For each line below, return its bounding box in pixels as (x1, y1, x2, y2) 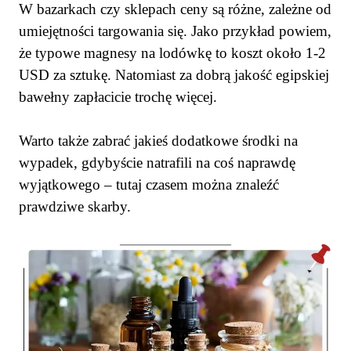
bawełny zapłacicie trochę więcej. (19, 88, 217, 105)
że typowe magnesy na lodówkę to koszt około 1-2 (19, 44, 326, 61)
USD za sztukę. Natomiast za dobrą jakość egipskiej (19, 66, 329, 83)
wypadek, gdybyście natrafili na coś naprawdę (19, 154, 295, 172)
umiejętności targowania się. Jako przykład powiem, (19, 22, 331, 39)
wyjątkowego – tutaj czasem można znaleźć (19, 176, 279, 194)
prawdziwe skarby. (19, 198, 131, 215)
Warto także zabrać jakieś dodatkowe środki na (19, 132, 298, 150)
